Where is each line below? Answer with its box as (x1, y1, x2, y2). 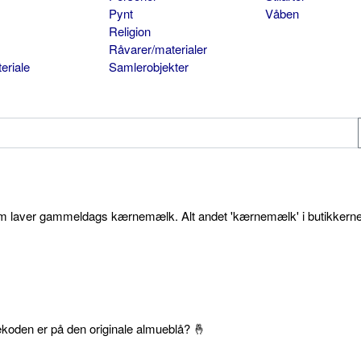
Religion (108, 23, 151, 40)
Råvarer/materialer (108, 40, 207, 58)
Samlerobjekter (108, 58, 189, 76)
